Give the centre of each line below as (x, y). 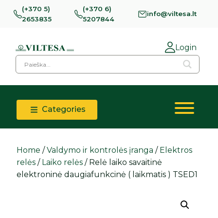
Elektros (176, 150)
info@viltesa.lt (172, 14)
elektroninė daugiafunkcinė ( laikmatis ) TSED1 (107, 175)
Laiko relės (63, 163)
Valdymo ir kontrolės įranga (100, 150)
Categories (63, 109)
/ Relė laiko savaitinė (123, 163)
